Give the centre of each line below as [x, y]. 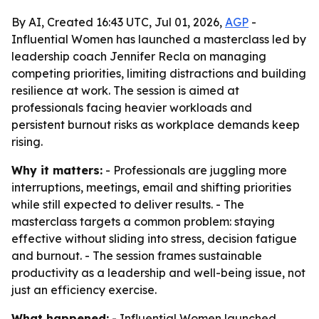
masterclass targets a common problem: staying [143, 221]
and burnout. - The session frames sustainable [137, 256]
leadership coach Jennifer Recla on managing [139, 56]
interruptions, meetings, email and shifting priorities [151, 187]
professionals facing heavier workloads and [132, 108]
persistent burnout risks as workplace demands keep [156, 125]
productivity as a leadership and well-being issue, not [158, 273]
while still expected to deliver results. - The [128, 204]
